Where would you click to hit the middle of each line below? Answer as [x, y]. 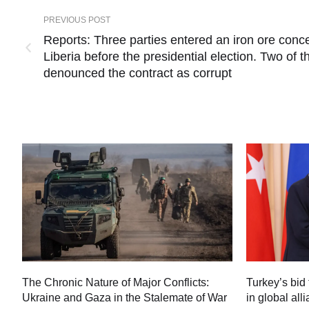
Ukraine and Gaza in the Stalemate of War [124, 298]
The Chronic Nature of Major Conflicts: [116, 283]
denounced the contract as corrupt [138, 73]
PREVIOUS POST [77, 20]
